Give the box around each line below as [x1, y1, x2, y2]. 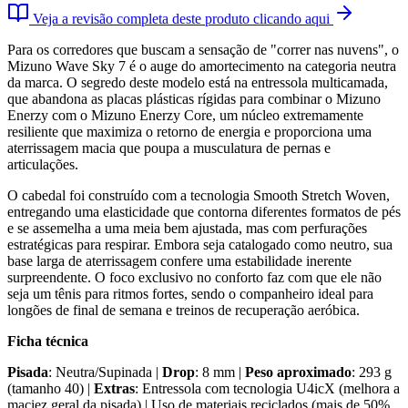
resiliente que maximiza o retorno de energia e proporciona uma [7, 124, 372, 139]
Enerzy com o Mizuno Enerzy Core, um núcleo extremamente [7, 107, 363, 123]
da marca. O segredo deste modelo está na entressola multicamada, [7, 75, 388, 90]
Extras [94, 381, 135, 396]
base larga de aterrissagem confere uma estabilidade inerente [7, 253, 352, 269]
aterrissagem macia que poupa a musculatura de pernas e [7, 140, 331, 156]
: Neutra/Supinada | [48, 364, 162, 380]
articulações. [7, 157, 78, 172]
